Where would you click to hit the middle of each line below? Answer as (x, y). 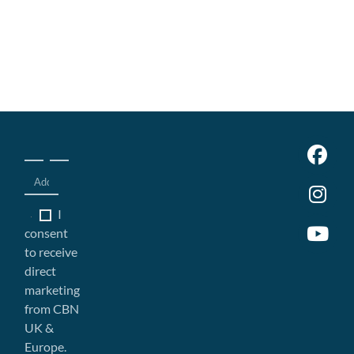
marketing (53, 290)
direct (41, 271)
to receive (51, 252)
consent (47, 233)
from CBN (52, 309)
